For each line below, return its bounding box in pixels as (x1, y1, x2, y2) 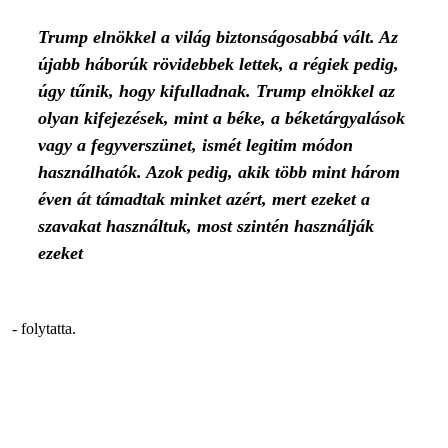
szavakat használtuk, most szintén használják (38, 216, 374, 236)
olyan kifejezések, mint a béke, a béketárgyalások (38, 108, 405, 128)
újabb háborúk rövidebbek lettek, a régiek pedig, (38, 54, 399, 74)
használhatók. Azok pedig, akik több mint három (38, 162, 400, 182)
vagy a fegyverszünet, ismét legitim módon (38, 135, 353, 155)
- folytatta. (8, 320, 76, 337)
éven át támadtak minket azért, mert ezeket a (38, 189, 370, 209)
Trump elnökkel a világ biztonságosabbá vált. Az (38, 27, 398, 47)
